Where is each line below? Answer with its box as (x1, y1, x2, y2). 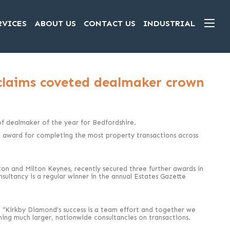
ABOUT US (34, 18, 76, 28)
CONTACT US (84, 18, 136, 28)
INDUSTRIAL (143, 18, 195, 28)
